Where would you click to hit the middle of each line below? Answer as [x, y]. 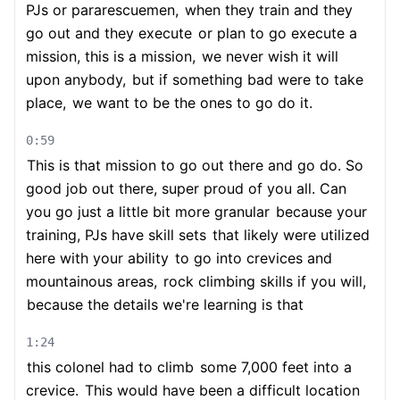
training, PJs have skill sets [116, 235]
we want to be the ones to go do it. [190, 103]
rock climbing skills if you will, [262, 281]
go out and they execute [109, 33]
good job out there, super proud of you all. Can [186, 188]
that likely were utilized [289, 235]
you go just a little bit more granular [148, 212]
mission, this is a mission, [111, 56]
